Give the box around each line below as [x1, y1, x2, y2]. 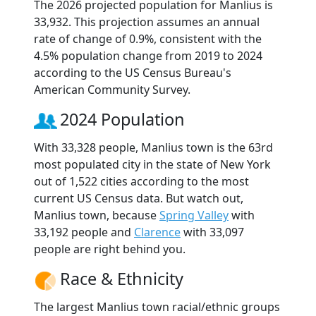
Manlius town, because [34, 207, 159, 223]
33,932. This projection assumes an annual [34, 13, 260, 30]
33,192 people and [34, 224, 134, 240]
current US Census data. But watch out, [34, 190, 243, 206]
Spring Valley [159, 207, 229, 223]
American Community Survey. [34, 81, 190, 97]
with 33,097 [181, 224, 244, 240]
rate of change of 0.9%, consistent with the [34, 30, 262, 47]
